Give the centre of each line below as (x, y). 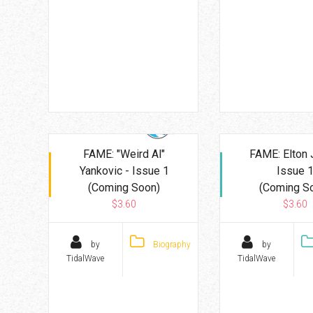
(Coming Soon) (124, 187)
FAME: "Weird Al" (124, 154)
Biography (170, 244)
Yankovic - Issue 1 (124, 170)
